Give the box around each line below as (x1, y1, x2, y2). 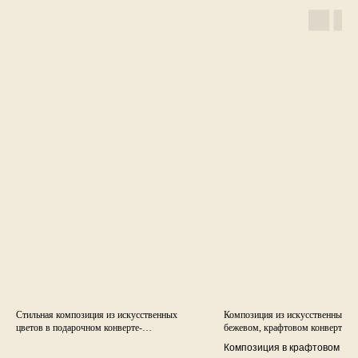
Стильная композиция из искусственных (16, 308, 177, 320)
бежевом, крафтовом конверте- (224, 321, 349, 333)
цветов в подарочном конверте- (16, 321, 142, 333)
